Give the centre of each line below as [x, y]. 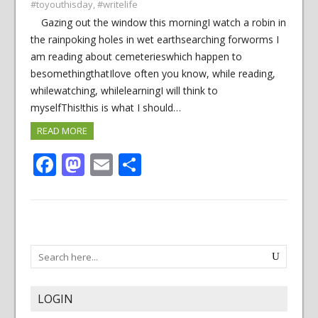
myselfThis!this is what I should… [105, 108]
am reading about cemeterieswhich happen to [136, 56]
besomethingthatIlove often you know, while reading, [153, 73]
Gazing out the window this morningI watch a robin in [163, 22]
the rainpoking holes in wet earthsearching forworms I [154, 39]
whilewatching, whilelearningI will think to [124, 91]
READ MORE [62, 131]
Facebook [106, 164]
